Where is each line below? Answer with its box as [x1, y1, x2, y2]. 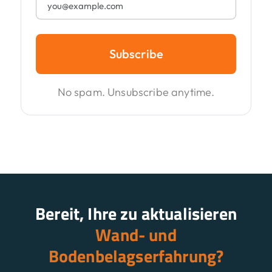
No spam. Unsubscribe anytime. [57, 85, 215, 100]
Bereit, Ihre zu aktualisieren [35, 200, 237, 227]
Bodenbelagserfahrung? [48, 243, 224, 270]
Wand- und [95, 222, 177, 248]
